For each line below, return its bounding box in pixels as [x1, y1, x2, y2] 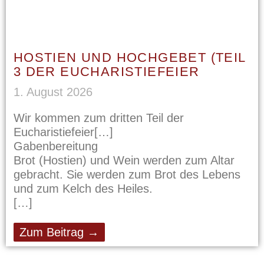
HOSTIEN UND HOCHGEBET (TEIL [13, 49, 246, 65]
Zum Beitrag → [19, 225, 99, 239]
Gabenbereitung [13, 139, 98, 153]
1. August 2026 [13, 85, 93, 98]
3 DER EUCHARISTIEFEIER [13, 64, 200, 79]
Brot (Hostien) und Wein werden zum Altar [13, 153, 235, 167]
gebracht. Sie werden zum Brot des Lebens [13, 167, 240, 181]
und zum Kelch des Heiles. [13, 181, 153, 195]
